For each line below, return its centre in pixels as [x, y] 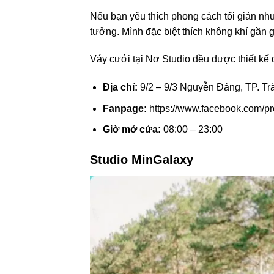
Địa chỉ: [120, 87]
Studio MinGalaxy [142, 160]
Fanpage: [124, 108]
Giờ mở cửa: [131, 130]
